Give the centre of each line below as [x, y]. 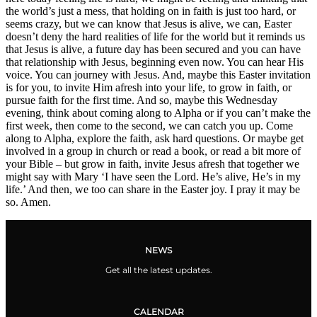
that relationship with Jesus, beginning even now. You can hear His [155, 62]
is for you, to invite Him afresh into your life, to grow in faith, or [149, 88]
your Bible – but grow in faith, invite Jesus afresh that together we [152, 164]
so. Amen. [28, 202]
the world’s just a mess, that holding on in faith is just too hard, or [151, 11]
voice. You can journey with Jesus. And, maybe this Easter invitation [158, 75]
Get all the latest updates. [158, 270]
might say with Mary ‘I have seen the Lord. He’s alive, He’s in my [153, 177]
